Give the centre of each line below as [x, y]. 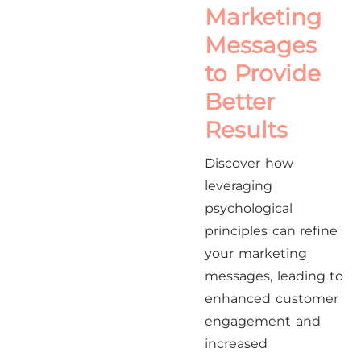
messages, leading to [274, 276]
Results [247, 130]
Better [240, 102]
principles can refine [272, 231]
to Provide [263, 73]
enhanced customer [272, 299]
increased [237, 344]
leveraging [239, 186]
